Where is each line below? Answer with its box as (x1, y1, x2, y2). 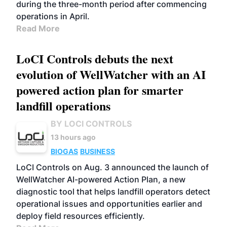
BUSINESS (80, 147, 115, 156)
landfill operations (16, 97, 110, 115)
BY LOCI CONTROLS (51, 119, 132, 129)
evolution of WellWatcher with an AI (16, 65, 206, 83)
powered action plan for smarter (16, 81, 183, 99)
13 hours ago (51, 133, 96, 141)
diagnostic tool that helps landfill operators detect (16, 186, 210, 197)
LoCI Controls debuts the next (16, 50, 173, 67)
